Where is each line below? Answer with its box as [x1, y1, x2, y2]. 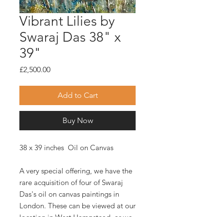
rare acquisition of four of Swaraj [19, 178, 123, 187]
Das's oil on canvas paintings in [19, 189, 119, 199]
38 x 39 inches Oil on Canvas [19, 143, 113, 153]
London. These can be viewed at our [19, 201, 136, 211]
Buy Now [62, 116, 93, 125]
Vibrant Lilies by [19, 13, 115, 30]
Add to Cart [57, 91, 98, 100]
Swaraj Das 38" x [19, 29, 121, 46]
